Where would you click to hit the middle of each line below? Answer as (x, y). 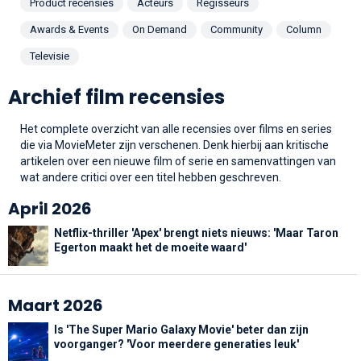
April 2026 (50, 208)
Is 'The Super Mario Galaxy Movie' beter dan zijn (181, 329)
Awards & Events (69, 29)
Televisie (50, 56)
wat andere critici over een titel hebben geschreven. (151, 177)
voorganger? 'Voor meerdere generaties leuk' (176, 344)
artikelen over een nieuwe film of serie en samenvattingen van (178, 161)
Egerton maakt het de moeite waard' (150, 247)
